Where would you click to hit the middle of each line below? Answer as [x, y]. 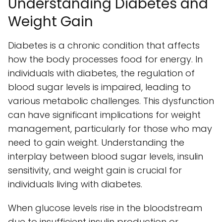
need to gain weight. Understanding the [96, 143]
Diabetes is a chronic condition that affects [104, 46]
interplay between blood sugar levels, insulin [106, 157]
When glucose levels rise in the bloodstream [105, 208]
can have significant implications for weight [104, 115]
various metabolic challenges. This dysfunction [111, 101]
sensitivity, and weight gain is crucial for [95, 170]
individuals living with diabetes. [75, 184]
